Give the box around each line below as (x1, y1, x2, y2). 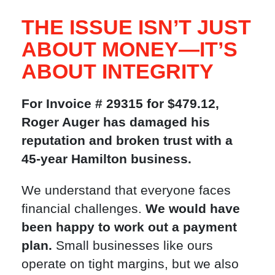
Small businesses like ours (52, 238, 213, 253)
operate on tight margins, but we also (21, 257, 239, 271)
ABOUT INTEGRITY (21, 59, 214, 83)
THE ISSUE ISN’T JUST (21, 15, 251, 39)
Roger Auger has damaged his (21, 115, 210, 130)
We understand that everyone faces (21, 183, 231, 198)
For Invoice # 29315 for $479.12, (21, 96, 219, 111)
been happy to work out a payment (21, 220, 237, 234)
